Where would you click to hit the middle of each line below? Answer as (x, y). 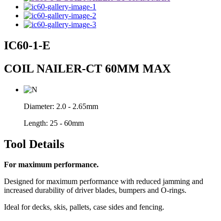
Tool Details (34, 144)
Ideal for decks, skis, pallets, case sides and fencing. (84, 207)
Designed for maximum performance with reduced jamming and (104, 182)
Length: (37, 123)
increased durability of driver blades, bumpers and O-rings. (95, 190)
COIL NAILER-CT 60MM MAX (87, 68)
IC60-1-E (27, 45)
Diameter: (40, 106)
